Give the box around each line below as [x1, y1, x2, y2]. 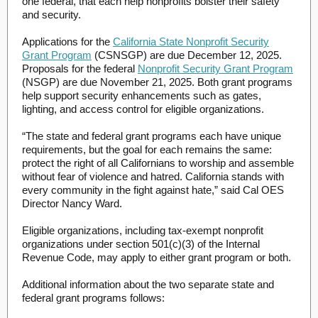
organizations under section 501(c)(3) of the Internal [22, 238, 260, 250]
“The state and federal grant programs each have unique [22, 130, 281, 142]
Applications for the [22, 35, 113, 48]
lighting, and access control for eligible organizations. [22, 103, 264, 115]
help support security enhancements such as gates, [22, 89, 261, 102]
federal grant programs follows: [22, 292, 165, 304]
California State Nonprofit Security [113, 35, 269, 48]
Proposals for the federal [22, 62, 138, 75]
